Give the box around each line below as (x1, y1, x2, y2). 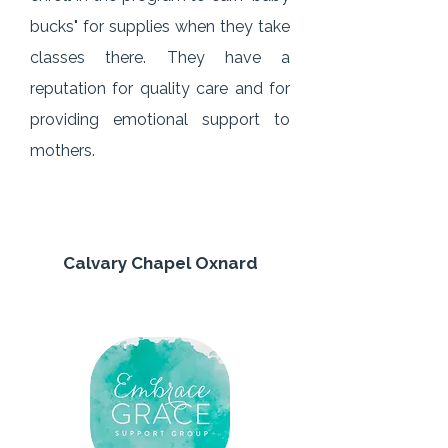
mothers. (30, 141, 95, 160)
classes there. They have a (30, 48, 290, 67)
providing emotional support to (30, 110, 290, 129)
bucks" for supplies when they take (30, 17, 290, 36)
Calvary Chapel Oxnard (62, 253, 258, 273)
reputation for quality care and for (30, 79, 290, 98)
